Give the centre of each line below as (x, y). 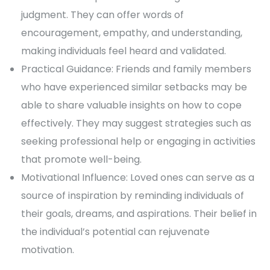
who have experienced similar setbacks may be (134, 87)
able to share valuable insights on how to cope (131, 105)
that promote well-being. (81, 160)
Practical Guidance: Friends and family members (136, 69)
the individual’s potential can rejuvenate (115, 232)
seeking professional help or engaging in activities (138, 142)
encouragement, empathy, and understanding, (132, 33)
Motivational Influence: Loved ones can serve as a (138, 178)
